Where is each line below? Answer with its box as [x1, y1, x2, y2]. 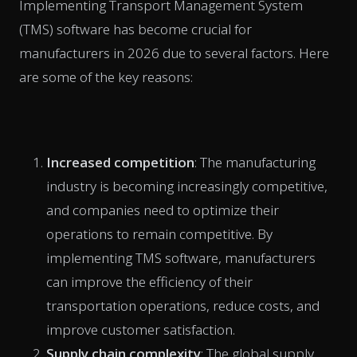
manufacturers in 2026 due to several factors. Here [19, 43, 329, 62]
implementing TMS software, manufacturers [46, 248, 316, 267]
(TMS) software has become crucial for [19, 19, 252, 38]
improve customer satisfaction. [46, 320, 235, 339]
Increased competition [46, 152, 194, 171]
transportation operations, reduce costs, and [46, 296, 320, 315]
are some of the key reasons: [19, 67, 193, 86]
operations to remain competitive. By [46, 224, 273, 243]
